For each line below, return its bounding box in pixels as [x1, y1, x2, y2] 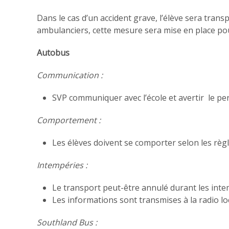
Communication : [37, 70, 103, 81]
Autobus [37, 47, 70, 58]
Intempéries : [37, 159, 87, 171]
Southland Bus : [37, 217, 97, 228]
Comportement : [37, 114, 101, 126]
